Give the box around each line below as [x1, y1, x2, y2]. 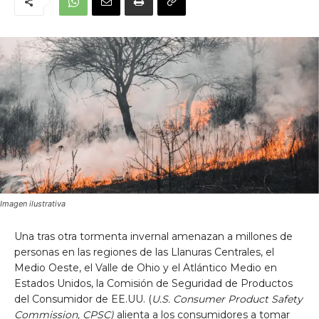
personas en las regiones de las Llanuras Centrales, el [14, 245, 274, 258]
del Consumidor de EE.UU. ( [14, 292, 152, 305]
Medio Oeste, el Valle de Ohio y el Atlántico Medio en [14, 261, 277, 274]
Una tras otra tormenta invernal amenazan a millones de [14, 229, 293, 243]
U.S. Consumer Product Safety [152, 292, 303, 305]
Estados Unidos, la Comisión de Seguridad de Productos [14, 276, 293, 290]
